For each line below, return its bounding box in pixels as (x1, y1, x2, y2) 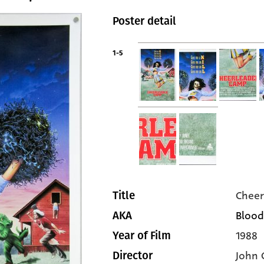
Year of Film (113, 229, 171, 242)
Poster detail (113, 15, 176, 28)
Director (113, 249, 153, 262)
